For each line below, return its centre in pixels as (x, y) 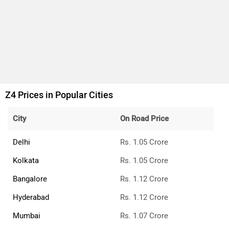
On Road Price (144, 119)
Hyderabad (31, 198)
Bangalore (30, 179)
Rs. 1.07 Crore (144, 216)
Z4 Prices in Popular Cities (59, 95)
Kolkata (26, 161)
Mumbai (27, 216)
